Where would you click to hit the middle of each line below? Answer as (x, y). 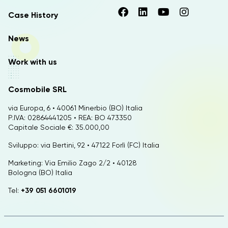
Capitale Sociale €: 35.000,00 (59, 127)
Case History (33, 15)
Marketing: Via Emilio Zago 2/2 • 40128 (73, 163)
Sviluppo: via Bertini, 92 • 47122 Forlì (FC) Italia (84, 145)
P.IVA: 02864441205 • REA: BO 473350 (70, 118)
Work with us (33, 62)
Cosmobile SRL (37, 89)
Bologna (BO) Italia (40, 173)
